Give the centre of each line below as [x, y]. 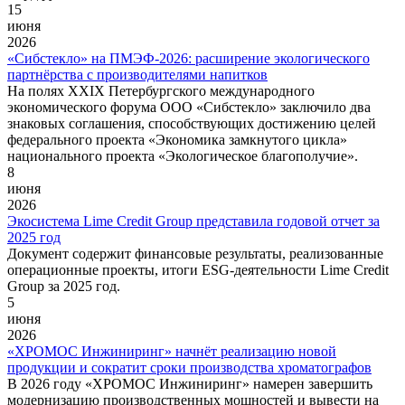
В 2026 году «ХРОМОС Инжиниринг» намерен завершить [190, 383]
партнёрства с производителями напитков [137, 74]
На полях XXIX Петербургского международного [161, 90]
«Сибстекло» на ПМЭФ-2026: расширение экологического [188, 58]
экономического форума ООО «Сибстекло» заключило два [189, 107]
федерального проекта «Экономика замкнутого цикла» [177, 139]
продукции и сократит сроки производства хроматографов [189, 367]
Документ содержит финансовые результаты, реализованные [195, 253]
